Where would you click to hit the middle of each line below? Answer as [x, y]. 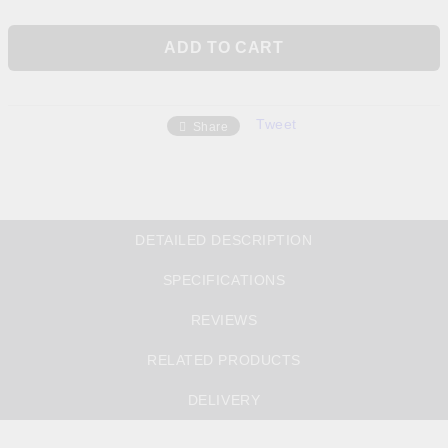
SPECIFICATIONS [224, 280]
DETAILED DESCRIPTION [224, 240]
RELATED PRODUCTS [224, 360]
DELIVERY [224, 400]
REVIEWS [224, 320]
